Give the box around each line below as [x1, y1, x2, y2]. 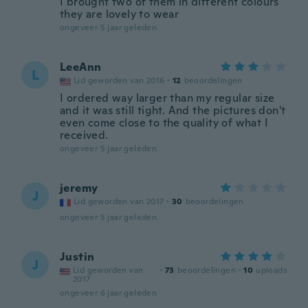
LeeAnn [60, 60, 102, 74]
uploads [256, 265, 287, 276]
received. [60, 128, 109, 142]
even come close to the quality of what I [60, 115, 268, 130]
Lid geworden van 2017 [74, 196, 164, 207]
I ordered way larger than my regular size [60, 91, 275, 105]
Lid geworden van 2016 [74, 75, 165, 86]
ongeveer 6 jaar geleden [60, 287, 157, 298]
